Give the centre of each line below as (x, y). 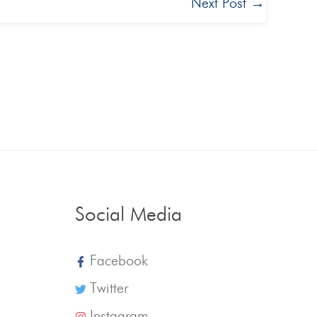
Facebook (119, 261)
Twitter (109, 289)
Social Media (128, 215)
